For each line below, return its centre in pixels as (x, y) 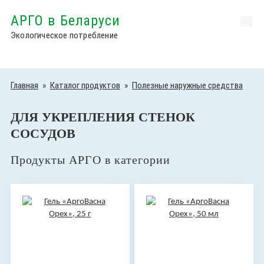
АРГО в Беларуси (65, 21)
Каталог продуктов (85, 85)
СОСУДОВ (43, 133)
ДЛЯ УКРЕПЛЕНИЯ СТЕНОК (103, 117)
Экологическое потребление (64, 35)
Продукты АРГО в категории (90, 160)
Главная (24, 85)
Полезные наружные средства (187, 85)
